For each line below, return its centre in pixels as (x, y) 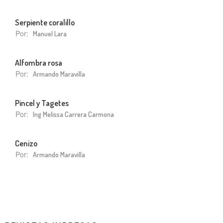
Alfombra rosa (39, 62)
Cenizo (26, 143)
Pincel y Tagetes (42, 103)
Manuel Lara (50, 33)
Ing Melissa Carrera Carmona (73, 114)
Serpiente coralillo (45, 22)
